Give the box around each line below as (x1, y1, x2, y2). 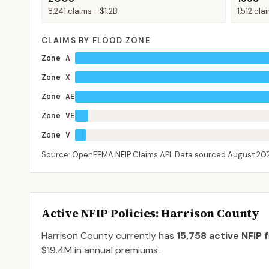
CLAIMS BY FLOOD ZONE (41, 35, 151, 46)
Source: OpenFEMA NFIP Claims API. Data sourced (41, 150, 228, 160)
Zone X (41, 72, 70, 82)
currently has (113, 229, 174, 242)
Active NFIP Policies (41, 205, 156, 221)
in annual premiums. (72, 244, 160, 256)
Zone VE (41, 110, 75, 121)
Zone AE (41, 91, 75, 101)
